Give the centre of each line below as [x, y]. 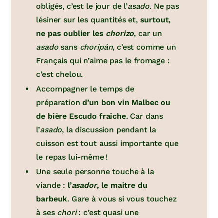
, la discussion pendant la [109, 130]
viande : [52, 185]
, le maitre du [122, 185]
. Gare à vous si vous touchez [122, 199]
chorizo [120, 34]
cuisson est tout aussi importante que [107, 144]
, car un [148, 34]
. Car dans [145, 116]
